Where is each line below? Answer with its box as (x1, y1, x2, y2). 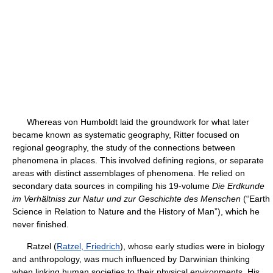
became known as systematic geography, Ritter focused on (12, 130, 239, 140)
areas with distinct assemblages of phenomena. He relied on (12, 168, 245, 178)
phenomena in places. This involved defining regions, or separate (12, 155, 264, 165)
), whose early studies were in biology (120, 241, 264, 251)
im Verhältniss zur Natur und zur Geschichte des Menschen (12, 194, 241, 204)
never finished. (12, 219, 69, 229)
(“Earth (241, 194, 270, 204)
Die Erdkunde (212, 181, 264, 191)
